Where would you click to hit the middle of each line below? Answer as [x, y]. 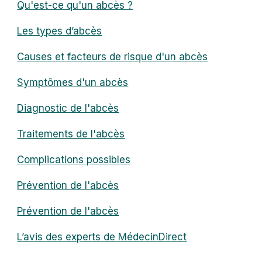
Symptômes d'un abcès [73, 82]
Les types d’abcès [60, 31]
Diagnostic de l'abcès [68, 108]
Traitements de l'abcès [71, 134]
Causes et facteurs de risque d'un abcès [113, 56]
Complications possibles [74, 159]
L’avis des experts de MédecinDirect [102, 237]
